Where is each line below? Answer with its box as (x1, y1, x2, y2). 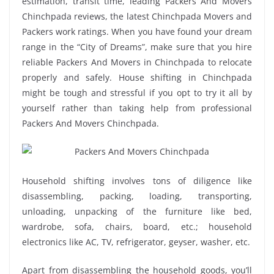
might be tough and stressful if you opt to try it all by (22, 87, 252, 99)
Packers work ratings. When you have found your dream (22, 26, 252, 38)
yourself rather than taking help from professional (22, 102, 252, 114)
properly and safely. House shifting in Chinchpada (22, 72, 252, 84)
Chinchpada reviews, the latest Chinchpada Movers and (22, 10, 252, 23)
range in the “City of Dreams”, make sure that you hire (22, 41, 252, 53)
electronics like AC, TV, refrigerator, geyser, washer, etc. (22, 236, 250, 248)
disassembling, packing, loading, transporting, (22, 190, 252, 202)
